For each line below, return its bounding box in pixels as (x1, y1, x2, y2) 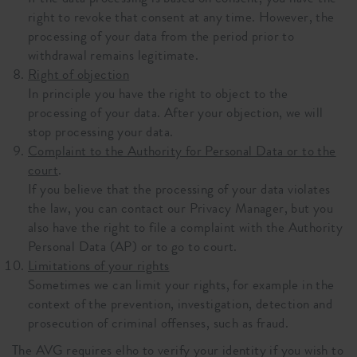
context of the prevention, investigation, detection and (28, 294, 332, 314)
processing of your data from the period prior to (28, 26, 295, 46)
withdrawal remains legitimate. (28, 45, 198, 65)
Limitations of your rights (28, 256, 170, 276)
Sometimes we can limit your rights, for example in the (28, 275, 335, 295)
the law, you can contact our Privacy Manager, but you (28, 198, 334, 218)
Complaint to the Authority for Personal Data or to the (28, 141, 336, 161)
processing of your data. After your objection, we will (28, 103, 324, 123)
